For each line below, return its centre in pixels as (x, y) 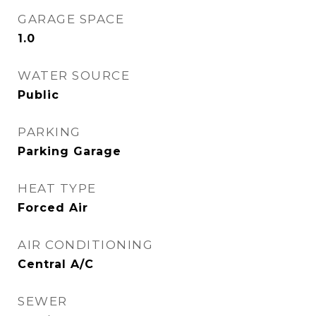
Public (38, 95)
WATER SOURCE (74, 75)
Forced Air (53, 208)
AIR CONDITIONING (85, 245)
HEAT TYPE (57, 188)
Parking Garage (69, 151)
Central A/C (56, 264)
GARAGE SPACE (71, 19)
